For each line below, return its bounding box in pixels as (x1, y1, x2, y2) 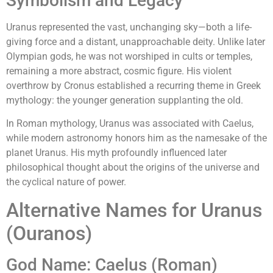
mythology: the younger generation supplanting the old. (6, 94, 243, 106)
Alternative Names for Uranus (6, 198, 262, 222)
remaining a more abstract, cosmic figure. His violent (6, 65, 232, 77)
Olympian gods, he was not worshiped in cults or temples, (6, 50, 252, 62)
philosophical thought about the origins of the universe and (6, 161, 260, 174)
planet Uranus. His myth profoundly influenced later (6, 147, 227, 159)
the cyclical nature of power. (6, 176, 126, 188)
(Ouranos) (6, 221, 92, 245)
